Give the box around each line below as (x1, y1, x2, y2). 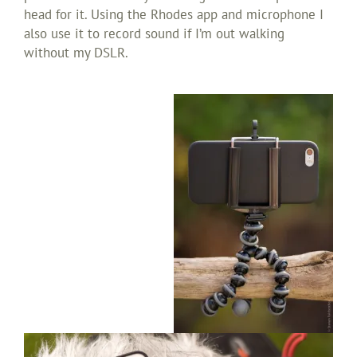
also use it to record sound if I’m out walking (24, 25, 284, 43)
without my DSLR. (24, 44, 128, 62)
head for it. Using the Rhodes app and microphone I (24, 6, 324, 24)
